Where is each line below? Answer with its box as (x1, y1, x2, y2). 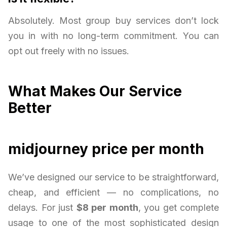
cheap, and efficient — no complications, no (8, 187, 219, 198)
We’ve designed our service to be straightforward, (8, 172, 219, 183)
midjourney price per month (8, 140, 204, 158)
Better (8, 99, 52, 117)
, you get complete (138, 202, 219, 213)
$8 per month (76, 202, 138, 213)
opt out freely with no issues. (8, 46, 129, 57)
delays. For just (8, 202, 77, 213)
